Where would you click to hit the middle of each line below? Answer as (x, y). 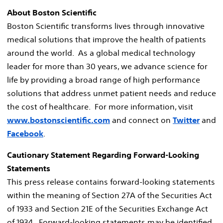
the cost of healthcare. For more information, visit (100, 106)
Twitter (186, 120)
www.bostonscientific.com (58, 120)
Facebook (25, 133)
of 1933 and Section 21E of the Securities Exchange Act (108, 208)
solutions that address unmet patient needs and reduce (111, 93)
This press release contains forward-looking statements (111, 181)
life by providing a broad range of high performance (104, 79)
